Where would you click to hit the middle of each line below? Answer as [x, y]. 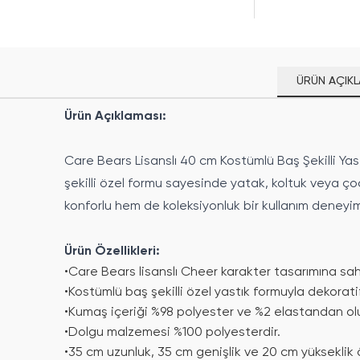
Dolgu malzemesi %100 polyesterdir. [174, 333]
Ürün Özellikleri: [112, 252]
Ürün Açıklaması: [115, 117]
